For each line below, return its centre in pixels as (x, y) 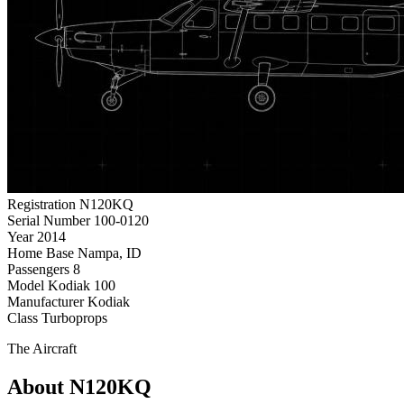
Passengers (38, 269)
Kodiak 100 (82, 285)
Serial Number (49, 220)
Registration (41, 204)
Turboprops (74, 317)
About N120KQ (79, 386)
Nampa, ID (110, 252)
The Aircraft (42, 348)
